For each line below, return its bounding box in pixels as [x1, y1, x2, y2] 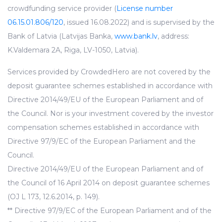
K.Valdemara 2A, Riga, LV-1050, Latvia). [7, 46, 139, 55]
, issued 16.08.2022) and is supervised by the [63, 18, 215, 27]
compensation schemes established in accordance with [7, 123, 199, 132]
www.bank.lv [114, 32, 158, 41]
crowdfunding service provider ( [7, 4, 116, 13]
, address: [158, 32, 189, 41]
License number [116, 4, 173, 13]
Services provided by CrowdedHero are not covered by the [7, 67, 211, 77]
